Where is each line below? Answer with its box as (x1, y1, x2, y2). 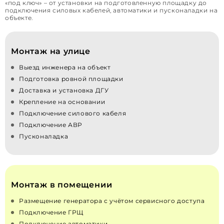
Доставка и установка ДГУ (19, 86, 109, 94)
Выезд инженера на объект (19, 63, 111, 71)
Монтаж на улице (11, 46, 90, 56)
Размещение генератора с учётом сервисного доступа (19, 197, 205, 205)
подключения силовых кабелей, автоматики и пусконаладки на (5, 6, 218, 14)
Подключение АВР (19, 121, 82, 129)
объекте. (5, 14, 33, 22)
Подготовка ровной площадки (19, 75, 123, 83)
